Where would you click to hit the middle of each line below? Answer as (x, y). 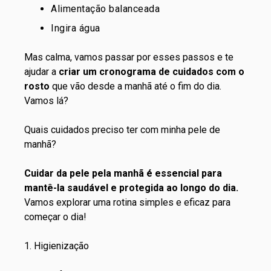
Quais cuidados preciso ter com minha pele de (122, 130)
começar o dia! (55, 217)
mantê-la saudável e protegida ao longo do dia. (131, 188)
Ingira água (76, 28)
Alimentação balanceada (106, 9)
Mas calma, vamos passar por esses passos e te (129, 57)
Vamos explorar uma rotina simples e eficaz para (127, 202)
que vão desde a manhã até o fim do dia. (137, 86)
